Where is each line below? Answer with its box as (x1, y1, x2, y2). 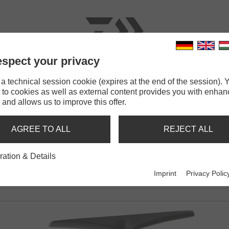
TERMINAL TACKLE (89, 72, 165, 80)
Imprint (154, 169, 177, 178)
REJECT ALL (163, 125, 213, 133)
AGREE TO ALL (11, 125, 71, 133)
